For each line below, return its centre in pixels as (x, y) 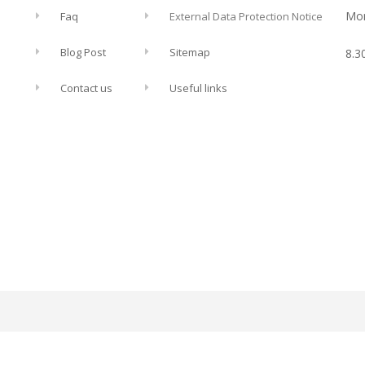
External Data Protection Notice (246, 16)
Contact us (87, 88)
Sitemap (189, 52)
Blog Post (84, 52)
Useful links (198, 88)
